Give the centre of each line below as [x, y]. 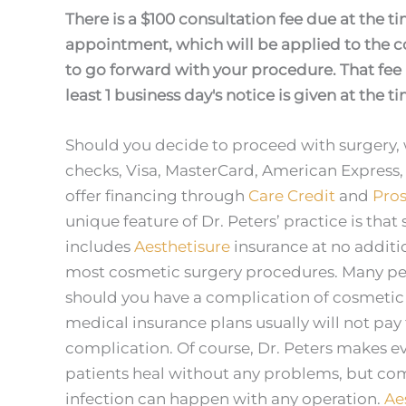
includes [100, 247]
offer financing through [157, 196]
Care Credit [292, 196]
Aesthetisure [182, 247]
